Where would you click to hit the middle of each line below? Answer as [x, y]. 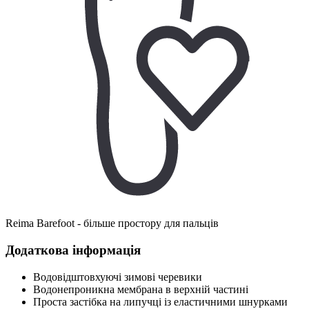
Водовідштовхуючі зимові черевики [118, 277]
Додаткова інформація [73, 250]
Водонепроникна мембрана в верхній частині [141, 289]
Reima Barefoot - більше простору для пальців [112, 223]
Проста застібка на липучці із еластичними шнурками [160, 301]
